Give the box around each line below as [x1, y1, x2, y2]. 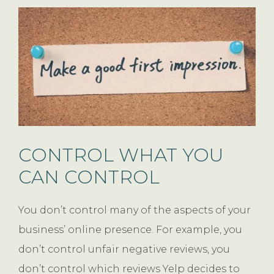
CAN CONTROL [18, 165, 160, 188]
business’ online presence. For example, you [18, 223, 242, 235]
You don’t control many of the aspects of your [18, 204, 251, 216]
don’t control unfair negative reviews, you [18, 243, 230, 255]
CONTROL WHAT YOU [18, 143, 223, 166]
